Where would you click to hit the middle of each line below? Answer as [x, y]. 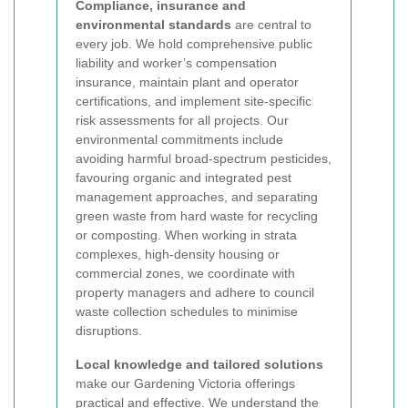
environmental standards [153, 25]
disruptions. [109, 331]
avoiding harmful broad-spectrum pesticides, [204, 158]
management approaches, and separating [197, 197]
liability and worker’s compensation [176, 63]
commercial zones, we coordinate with [185, 273]
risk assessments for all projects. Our [182, 120]
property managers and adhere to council [195, 292]
